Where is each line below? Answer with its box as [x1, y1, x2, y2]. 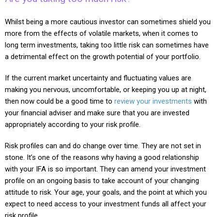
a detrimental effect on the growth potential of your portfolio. [5, 52, 201, 61]
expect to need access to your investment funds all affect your [5, 199, 206, 208]
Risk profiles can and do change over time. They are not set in [5, 141, 201, 150]
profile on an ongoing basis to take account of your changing [5, 176, 199, 185]
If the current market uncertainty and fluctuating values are [5, 73, 191, 82]
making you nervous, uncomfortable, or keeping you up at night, [5, 85, 206, 94]
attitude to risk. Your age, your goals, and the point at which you [5, 187, 207, 197]
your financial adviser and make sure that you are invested [5, 108, 189, 117]
